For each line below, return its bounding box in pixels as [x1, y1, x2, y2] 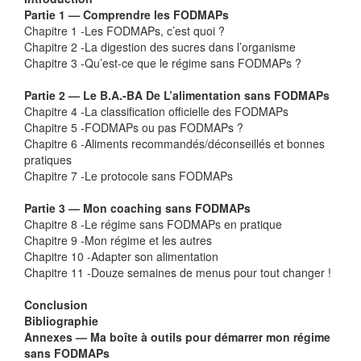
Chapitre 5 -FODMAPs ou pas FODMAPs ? [24, 118, 243, 135]
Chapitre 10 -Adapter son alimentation [24, 247, 218, 264]
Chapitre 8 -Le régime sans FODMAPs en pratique [24, 215, 282, 232]
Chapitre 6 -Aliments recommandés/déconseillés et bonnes [24, 135, 325, 151]
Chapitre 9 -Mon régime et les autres [24, 231, 212, 248]
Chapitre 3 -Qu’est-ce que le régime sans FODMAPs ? [24, 54, 301, 71]
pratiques [24, 151, 72, 168]
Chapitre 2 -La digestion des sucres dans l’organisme [24, 38, 296, 55]
